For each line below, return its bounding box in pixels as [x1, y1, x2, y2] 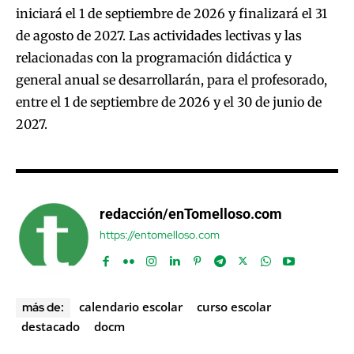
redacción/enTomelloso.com [100, 205, 282, 223]
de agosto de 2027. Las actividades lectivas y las [16, 28, 302, 44]
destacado [21, 318, 80, 335]
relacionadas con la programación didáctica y [16, 50, 292, 66]
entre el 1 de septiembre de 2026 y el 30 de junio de [16, 94, 322, 111]
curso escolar [197, 299, 271, 315]
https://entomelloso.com [100, 228, 220, 243]
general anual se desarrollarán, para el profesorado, [16, 72, 327, 88]
